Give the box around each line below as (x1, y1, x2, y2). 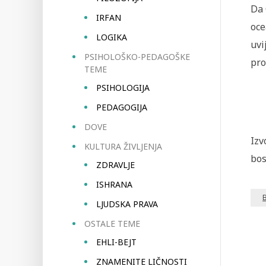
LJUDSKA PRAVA (96, 198, 158, 210)
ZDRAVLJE (96, 159, 135, 170)
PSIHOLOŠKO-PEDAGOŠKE (84, 51, 190, 62)
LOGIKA (96, 31, 127, 43)
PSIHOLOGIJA (96, 82, 150, 93)
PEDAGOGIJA (96, 102, 147, 113)
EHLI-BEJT (96, 236, 137, 248)
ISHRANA (96, 179, 132, 190)
